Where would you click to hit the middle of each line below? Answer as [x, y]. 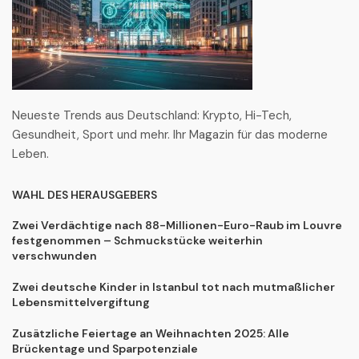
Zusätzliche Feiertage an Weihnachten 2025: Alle [151, 334]
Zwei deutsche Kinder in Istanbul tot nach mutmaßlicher [173, 287]
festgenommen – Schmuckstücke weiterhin [137, 241]
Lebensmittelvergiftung [81, 303]
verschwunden [54, 256]
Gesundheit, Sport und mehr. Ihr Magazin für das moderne [170, 135]
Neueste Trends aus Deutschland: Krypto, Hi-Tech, [152, 116]
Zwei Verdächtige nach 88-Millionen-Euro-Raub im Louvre [177, 226]
